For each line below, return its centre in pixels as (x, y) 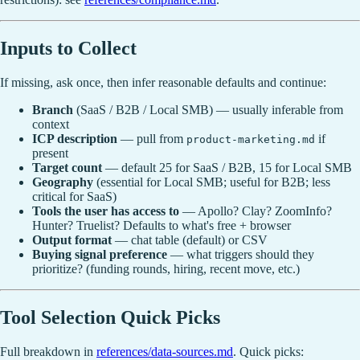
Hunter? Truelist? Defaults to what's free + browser (162, 225)
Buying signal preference (100, 254)
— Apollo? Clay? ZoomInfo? (256, 211)
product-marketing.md (251, 139)
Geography (63, 182)
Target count (67, 167)
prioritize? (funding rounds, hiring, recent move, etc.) (166, 268)
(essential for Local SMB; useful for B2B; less (212, 182)
